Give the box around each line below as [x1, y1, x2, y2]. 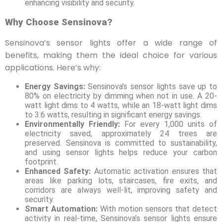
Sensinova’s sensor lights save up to [85, 82, 218, 92]
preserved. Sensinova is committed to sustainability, [25, 138, 217, 148]
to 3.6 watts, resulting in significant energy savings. [25, 110, 202, 120]
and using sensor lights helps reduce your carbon [25, 148, 217, 158]
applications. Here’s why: [5, 62, 101, 74]
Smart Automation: [25, 204, 98, 214]
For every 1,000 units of [120, 119, 217, 129]
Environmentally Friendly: [25, 119, 120, 129]
